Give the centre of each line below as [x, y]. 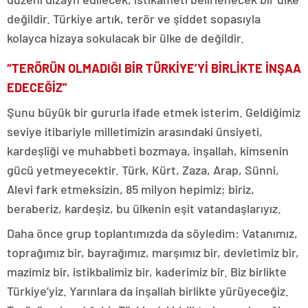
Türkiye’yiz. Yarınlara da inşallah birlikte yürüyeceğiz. [148, 290]
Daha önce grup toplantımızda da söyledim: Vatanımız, [152, 233]
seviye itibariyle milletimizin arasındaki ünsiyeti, [135, 131]
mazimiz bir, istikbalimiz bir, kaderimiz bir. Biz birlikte [147, 271]
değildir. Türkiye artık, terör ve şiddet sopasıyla [134, 18]
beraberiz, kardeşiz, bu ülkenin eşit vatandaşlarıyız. [144, 208]
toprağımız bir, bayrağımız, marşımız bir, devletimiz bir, [153, 252]
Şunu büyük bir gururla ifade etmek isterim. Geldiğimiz [154, 112]
